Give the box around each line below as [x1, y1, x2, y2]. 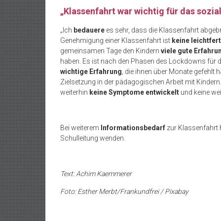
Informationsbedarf [101, 124, 165, 132]
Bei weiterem [60, 124, 101, 132]
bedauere [74, 26, 105, 35]
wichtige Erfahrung [60, 68, 122, 76]
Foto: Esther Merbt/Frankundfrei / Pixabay [60, 187, 188, 196]
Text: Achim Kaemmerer [60, 170, 132, 178]
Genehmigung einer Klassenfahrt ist [60, 37, 172, 45]
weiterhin [60, 88, 89, 97]
